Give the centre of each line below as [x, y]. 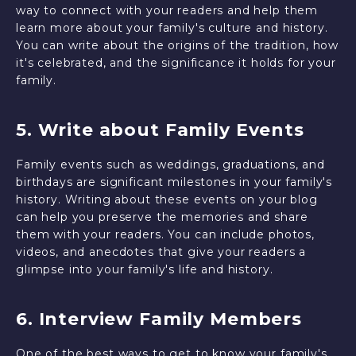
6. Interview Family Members [159, 319]
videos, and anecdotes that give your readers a [161, 252]
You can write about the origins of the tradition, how [178, 45]
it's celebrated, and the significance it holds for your [176, 63]
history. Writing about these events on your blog [167, 199]
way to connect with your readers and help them [167, 10]
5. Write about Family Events [160, 130]
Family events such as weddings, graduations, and [170, 164]
